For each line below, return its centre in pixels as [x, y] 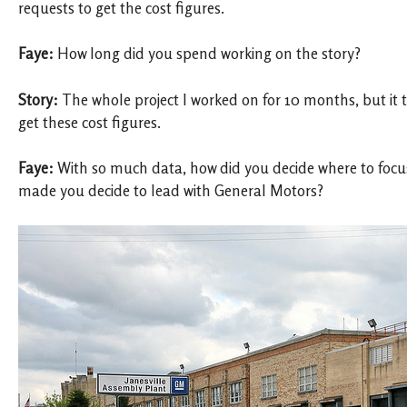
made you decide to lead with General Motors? [171, 190]
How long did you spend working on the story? [209, 54]
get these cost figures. [89, 122]
